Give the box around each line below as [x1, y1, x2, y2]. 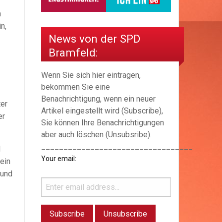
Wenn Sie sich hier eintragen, [41, 70, 141, 80]
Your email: [41, 155, 76, 163]
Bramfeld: [49, 46, 98, 59]
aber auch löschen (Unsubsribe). [41, 130, 152, 140]
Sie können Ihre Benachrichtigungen [41, 118, 164, 128]
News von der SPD [49, 32, 140, 45]
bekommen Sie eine [41, 82, 110, 92]
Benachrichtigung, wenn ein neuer [41, 94, 156, 104]
